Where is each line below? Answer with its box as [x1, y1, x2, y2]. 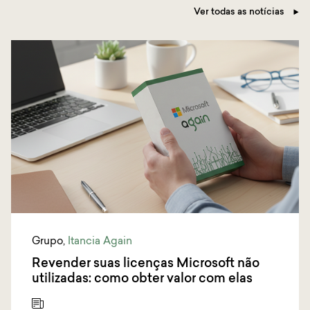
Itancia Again [68, 237, 132, 248]
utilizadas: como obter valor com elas [32, 273, 253, 286]
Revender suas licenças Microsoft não [32, 257, 259, 271]
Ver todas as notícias [194, 8, 286, 17]
